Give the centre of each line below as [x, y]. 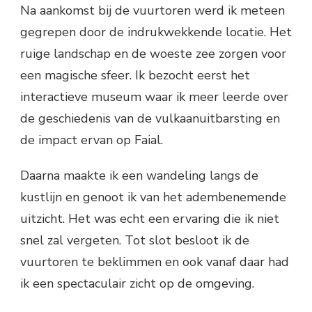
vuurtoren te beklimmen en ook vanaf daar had [155, 262]
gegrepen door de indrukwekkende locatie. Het [156, 32]
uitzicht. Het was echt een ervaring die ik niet [150, 219]
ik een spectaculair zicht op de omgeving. [137, 284]
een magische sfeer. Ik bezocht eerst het [135, 76]
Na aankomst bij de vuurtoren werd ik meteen [153, 11]
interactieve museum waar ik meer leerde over [154, 97]
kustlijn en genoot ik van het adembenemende [153, 197]
